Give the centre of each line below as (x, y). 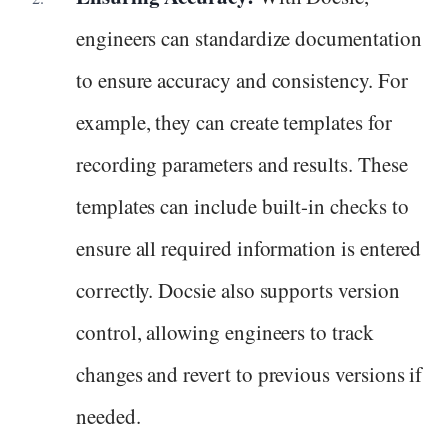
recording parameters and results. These (242, 164)
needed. (108, 416)
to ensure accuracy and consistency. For (242, 80)
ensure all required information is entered (249, 248)
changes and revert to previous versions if (249, 374)
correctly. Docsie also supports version (238, 290)
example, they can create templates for (234, 122)
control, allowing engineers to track (225, 332)
